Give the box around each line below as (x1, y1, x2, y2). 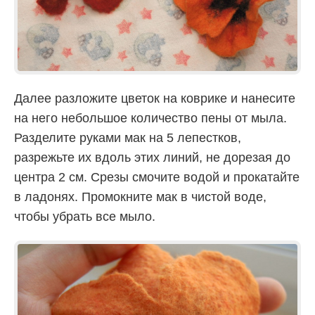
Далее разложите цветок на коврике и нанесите (14, 91, 295, 105)
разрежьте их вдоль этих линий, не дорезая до (14, 150, 290, 165)
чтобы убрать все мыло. (14, 209, 155, 224)
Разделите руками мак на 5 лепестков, (14, 130, 241, 145)
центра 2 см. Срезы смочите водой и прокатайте (14, 169, 300, 184)
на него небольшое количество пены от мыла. (14, 110, 287, 125)
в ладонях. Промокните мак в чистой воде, (14, 189, 266, 204)
